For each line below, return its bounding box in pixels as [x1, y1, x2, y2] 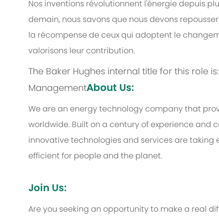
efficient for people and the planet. [28, 150, 162, 162]
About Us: [87, 81, 134, 95]
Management [28, 82, 87, 94]
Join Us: [28, 181, 66, 195]
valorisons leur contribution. [28, 45, 135, 57]
